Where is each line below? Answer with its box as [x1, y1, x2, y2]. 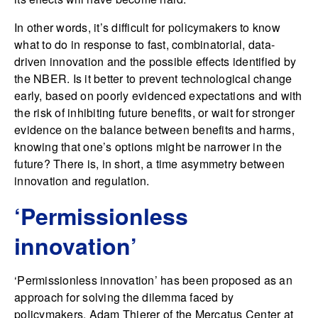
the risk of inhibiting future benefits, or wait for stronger [14, 104, 295, 121]
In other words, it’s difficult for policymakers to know [14, 19, 280, 36]
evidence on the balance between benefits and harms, [14, 121, 295, 138]
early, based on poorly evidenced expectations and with [14, 87, 302, 104]
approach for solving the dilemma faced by [14, 289, 234, 306]
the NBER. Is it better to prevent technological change [14, 70, 292, 87]
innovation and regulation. [14, 172, 150, 190]
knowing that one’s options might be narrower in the [14, 138, 282, 155]
